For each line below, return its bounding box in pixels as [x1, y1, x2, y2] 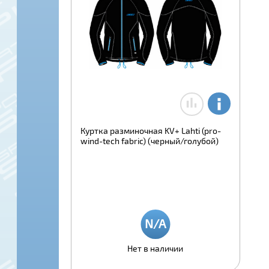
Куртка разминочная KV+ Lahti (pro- [80, 125, 222, 136]
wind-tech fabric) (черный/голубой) [80, 136, 219, 147]
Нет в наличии [127, 243, 184, 254]
